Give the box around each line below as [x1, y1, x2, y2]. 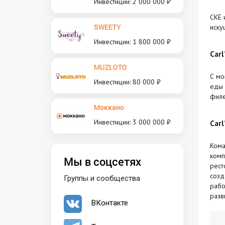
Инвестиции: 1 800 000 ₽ [94, 37, 171, 46]
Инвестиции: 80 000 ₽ [94, 77, 161, 86]
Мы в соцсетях [64, 154, 141, 169]
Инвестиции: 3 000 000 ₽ [94, 117, 171, 127]
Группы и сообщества [64, 173, 140, 183]
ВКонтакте [91, 198, 128, 208]
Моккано [94, 102, 124, 112]
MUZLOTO [94, 62, 127, 72]
